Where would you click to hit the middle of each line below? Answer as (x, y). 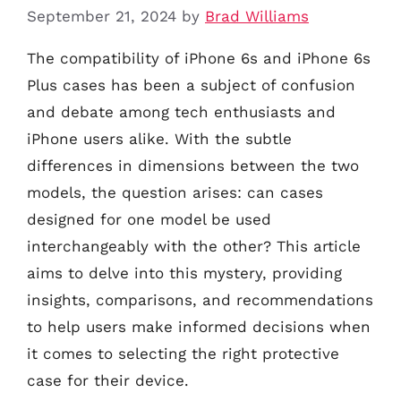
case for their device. (108, 380)
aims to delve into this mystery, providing (184, 273)
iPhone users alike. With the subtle (159, 138)
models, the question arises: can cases (175, 192)
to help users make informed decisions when (199, 326)
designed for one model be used (149, 219)
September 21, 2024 (102, 16)
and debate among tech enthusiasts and (181, 111)
